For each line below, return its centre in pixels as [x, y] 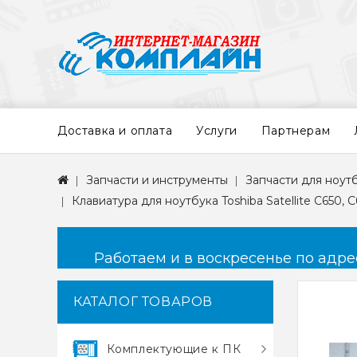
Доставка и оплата [115, 131]
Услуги [217, 131]
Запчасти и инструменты [157, 180]
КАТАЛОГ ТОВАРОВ [143, 302]
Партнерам [296, 131]
